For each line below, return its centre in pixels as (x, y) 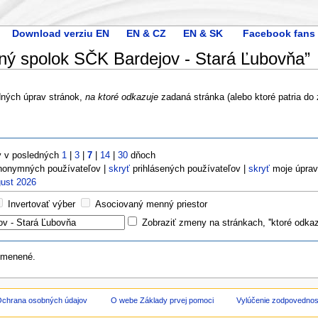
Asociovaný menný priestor (152, 204)
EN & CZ (146, 33)
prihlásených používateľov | (190, 169)
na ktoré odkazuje (121, 97)
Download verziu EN (60, 33)
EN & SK (203, 33)
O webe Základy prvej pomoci (162, 301)
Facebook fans (279, 33)
